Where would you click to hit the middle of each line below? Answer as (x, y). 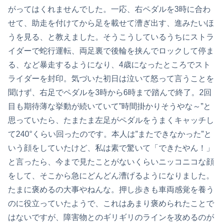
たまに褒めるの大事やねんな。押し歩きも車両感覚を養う (111, 189)
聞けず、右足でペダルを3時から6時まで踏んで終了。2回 (110, 92)
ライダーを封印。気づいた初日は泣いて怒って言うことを (111, 78)
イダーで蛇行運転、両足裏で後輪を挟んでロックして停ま (111, 51)
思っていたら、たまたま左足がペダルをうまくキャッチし (111, 120)
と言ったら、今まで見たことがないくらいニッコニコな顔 (111, 162)
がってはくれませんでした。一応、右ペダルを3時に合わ (109, 9)
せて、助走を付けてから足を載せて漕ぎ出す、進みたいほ (111, 23)
